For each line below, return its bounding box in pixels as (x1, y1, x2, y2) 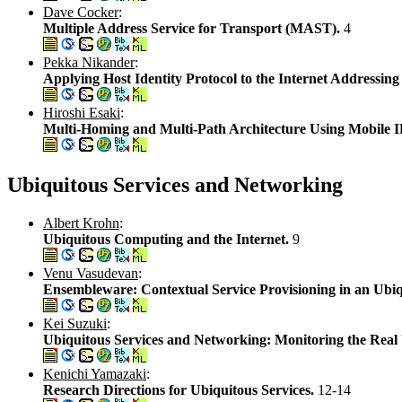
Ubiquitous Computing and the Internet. (43, 231, 293, 247)
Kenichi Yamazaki (43, 365, 146, 381)
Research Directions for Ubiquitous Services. (43, 381, 318, 398)
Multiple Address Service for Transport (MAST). (43, 20, 344, 36)
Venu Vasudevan (43, 265, 138, 281)
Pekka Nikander (43, 54, 135, 70)
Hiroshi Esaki (43, 104, 120, 120)
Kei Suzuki (43, 315, 107, 331)
